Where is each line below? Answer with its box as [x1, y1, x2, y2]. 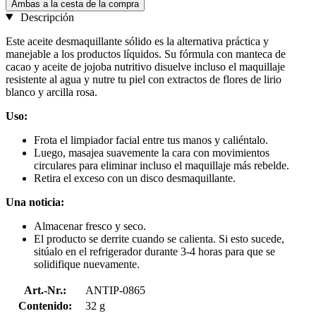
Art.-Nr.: [24, 284, 66, 296]
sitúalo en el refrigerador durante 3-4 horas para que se [34, 245, 275, 257]
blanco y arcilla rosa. [6, 85, 97, 98]
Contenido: [18, 299, 72, 312]
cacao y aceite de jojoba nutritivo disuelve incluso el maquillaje [6, 60, 285, 73]
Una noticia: [6, 195, 64, 208]
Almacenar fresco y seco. [34, 219, 146, 232]
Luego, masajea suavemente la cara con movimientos [34, 146, 269, 159]
